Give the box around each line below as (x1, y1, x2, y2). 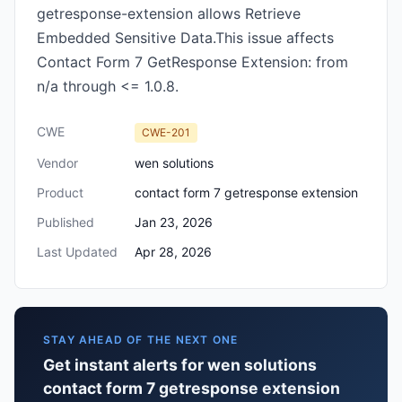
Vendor (37, 155, 78, 170)
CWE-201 (142, 126, 190, 139)
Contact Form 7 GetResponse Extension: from (37, 53, 348, 71)
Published (37, 214, 94, 230)
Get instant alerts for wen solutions (43, 355, 317, 374)
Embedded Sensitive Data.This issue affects (37, 29, 334, 47)
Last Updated (37, 244, 118, 259)
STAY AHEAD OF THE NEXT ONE (43, 333, 239, 346)
